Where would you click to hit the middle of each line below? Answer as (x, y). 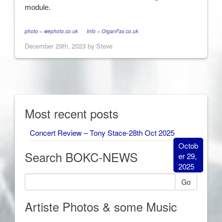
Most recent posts (72, 113)
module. (38, 7)
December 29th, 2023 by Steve (69, 46)
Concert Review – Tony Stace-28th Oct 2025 (102, 133)
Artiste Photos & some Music (101, 207)
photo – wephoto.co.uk (56, 31)
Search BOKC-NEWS (81, 157)
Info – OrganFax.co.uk (112, 31)
